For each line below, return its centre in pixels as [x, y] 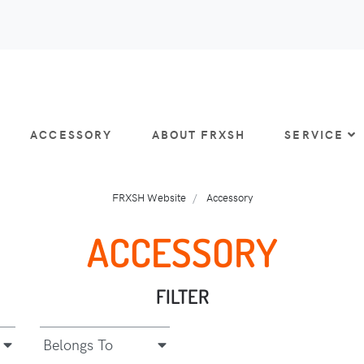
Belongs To [78, 345]
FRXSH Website [149, 197]
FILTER [182, 297]
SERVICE [314, 134]
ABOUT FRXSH [199, 134]
